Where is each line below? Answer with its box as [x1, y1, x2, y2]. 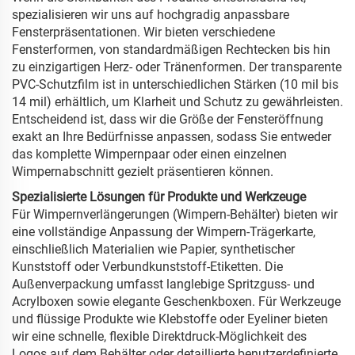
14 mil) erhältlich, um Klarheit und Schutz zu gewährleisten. [12, 94, 343, 110]
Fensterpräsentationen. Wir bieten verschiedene [12, 25, 275, 40]
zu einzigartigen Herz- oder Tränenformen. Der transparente [12, 59, 342, 75]
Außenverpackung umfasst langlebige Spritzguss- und [12, 277, 315, 292]
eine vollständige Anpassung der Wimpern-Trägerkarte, [12, 224, 315, 240]
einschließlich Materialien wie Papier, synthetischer [12, 242, 295, 258]
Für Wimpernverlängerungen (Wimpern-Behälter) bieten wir [12, 207, 338, 223]
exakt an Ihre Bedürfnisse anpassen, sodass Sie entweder [12, 129, 331, 145]
